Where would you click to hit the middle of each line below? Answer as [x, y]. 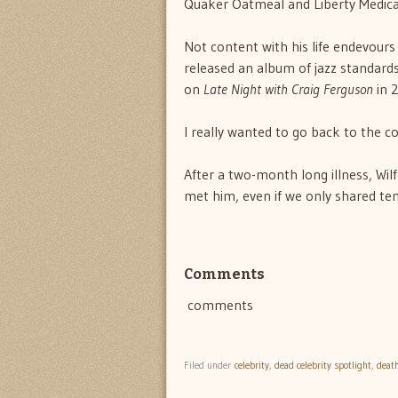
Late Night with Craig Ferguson [288, 89]
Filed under [209, 365]
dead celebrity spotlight [323, 365]
